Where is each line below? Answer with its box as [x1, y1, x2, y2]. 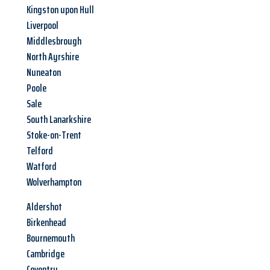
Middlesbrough [27, 33, 81, 50]
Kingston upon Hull [27, 1, 94, 19]
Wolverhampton [27, 174, 81, 191]
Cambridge [27, 245, 64, 263]
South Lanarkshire [27, 111, 91, 128]
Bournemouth [27, 230, 75, 247]
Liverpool [27, 17, 58, 34]
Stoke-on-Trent [27, 127, 81, 144]
